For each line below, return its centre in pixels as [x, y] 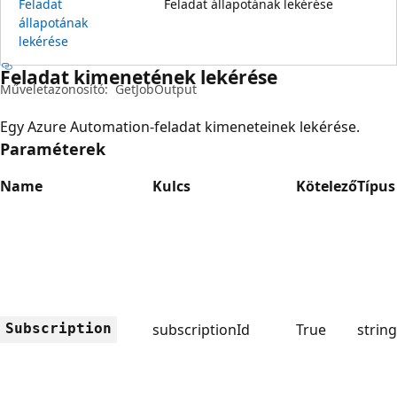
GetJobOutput [156, 89]
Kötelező [327, 186]
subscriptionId [201, 329]
